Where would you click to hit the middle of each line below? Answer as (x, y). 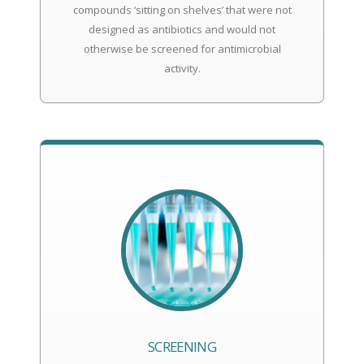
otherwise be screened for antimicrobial (182, 49)
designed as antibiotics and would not (182, 29)
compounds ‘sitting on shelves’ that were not (182, 10)
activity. (182, 68)
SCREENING (182, 347)
